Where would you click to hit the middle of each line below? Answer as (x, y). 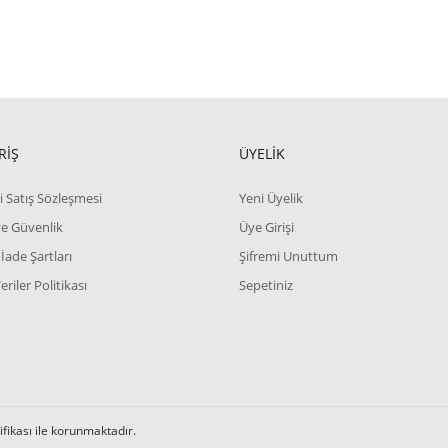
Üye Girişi (266, 227)
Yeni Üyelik (270, 198)
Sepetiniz (265, 285)
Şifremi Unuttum (288, 256)
